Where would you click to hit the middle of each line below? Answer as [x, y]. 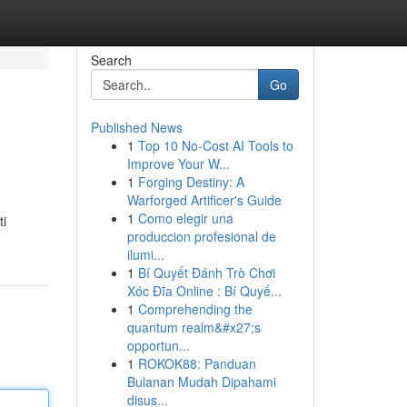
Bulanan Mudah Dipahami [201, 382]
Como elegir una [185, 218]
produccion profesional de [201, 236]
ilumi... [145, 254]
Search [111, 60]
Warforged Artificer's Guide [204, 200]
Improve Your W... [178, 164]
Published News [136, 127]
